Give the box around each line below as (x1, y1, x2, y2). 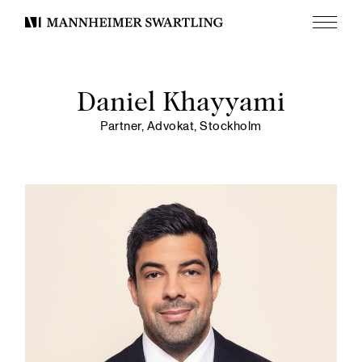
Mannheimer (24, 14, 104, 40)
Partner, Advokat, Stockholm (100, 117, 262, 135)
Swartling (24, 36, 82, 61)
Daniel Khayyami (77, 90, 285, 118)
